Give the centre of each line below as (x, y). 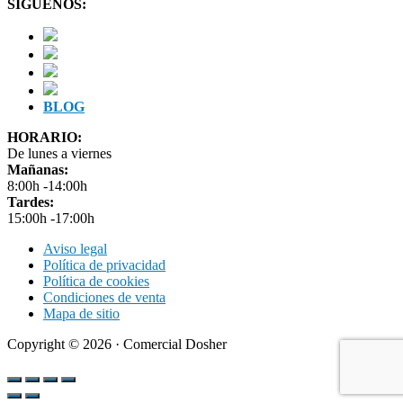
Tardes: (31, 202)
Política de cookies (96, 282)
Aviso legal (75, 249)
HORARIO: (45, 138)
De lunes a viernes (59, 154)
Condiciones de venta (104, 298)
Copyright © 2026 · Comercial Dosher (117, 345)
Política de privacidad (104, 265)
